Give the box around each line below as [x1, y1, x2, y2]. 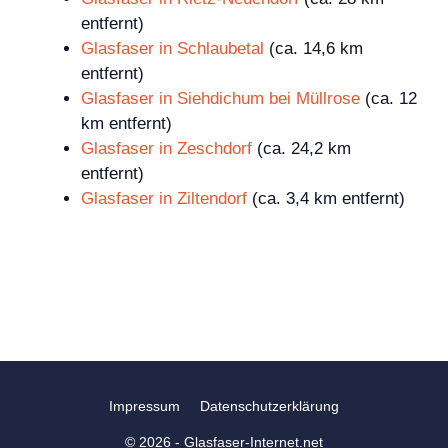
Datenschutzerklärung [200, 398, 339, 415]
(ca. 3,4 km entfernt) [247, 189, 405, 209]
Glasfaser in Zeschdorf [81, 139, 252, 159]
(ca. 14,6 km [264, 39, 363, 59]
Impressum [109, 398, 180, 415]
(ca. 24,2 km [252, 139, 351, 159]
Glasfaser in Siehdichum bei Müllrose [81, 89, 360, 109]
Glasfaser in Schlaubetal [81, 39, 264, 59]
